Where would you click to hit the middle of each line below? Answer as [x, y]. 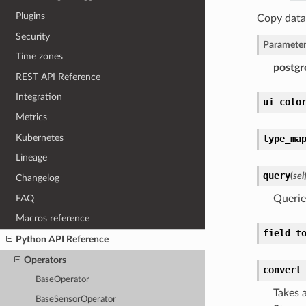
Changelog [38, 178]
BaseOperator [63, 280]
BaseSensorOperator [76, 299]
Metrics [32, 117]
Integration [39, 97]
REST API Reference [58, 76]
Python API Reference [62, 239]
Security [33, 36]
